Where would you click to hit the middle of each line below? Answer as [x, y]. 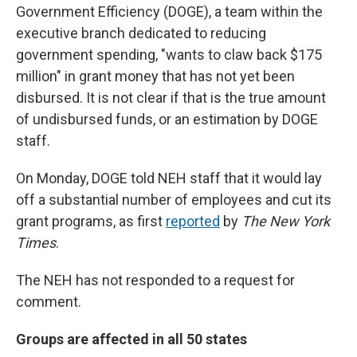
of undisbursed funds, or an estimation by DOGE [167, 120]
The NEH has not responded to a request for [155, 280]
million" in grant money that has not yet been [155, 76]
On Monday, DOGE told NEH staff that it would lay [169, 178]
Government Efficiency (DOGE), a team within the [169, 12]
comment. [49, 302]
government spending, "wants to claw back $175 [169, 55]
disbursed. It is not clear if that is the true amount [171, 98]
